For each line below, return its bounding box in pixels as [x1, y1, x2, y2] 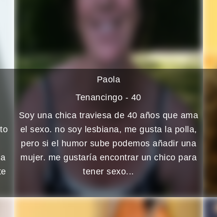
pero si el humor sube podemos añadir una [21, 138, 196, 148]
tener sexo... [83, 166, 134, 176]
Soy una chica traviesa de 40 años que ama [18, 110, 199, 120]
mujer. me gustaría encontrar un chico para [20, 152, 197, 162]
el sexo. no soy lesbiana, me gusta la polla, [20, 124, 197, 134]
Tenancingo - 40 [76, 92, 141, 102]
